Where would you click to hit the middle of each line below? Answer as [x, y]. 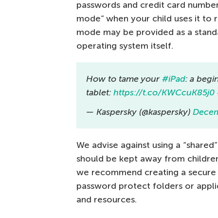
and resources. [107, 199]
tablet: [100, 92]
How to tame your [124, 79]
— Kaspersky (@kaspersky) [139, 112]
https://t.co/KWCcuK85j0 [164, 92]
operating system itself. [125, 45]
